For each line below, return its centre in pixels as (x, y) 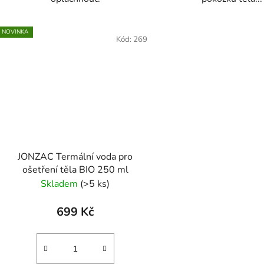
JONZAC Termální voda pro (75, 157)
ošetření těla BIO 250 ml (75, 170)
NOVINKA (15, 32)
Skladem (61, 184)
